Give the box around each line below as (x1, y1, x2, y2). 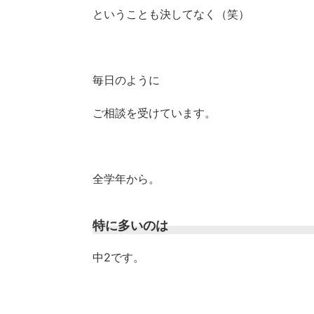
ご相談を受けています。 (93, 105, 216, 120)
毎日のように (93, 72, 160, 87)
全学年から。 (93, 171, 160, 186)
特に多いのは (93, 217, 168, 233)
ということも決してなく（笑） (93, 6, 250, 21)
